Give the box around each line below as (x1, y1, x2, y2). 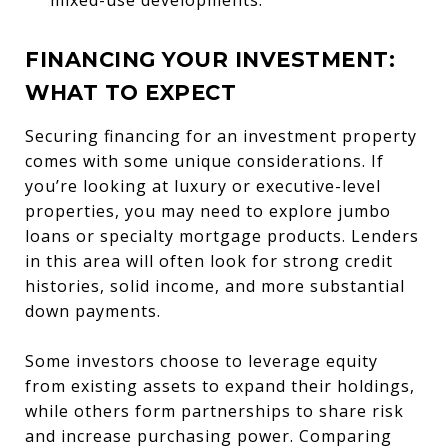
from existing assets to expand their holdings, (25, 374, 415, 397)
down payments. (25, 299, 161, 322)
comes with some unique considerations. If (25, 149, 384, 172)
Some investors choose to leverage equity (25, 349, 378, 372)
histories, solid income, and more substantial (25, 274, 405, 297)
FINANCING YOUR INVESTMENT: (25, 46, 395, 72)
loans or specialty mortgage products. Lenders (25, 224, 419, 247)
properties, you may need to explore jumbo (25, 199, 391, 222)
